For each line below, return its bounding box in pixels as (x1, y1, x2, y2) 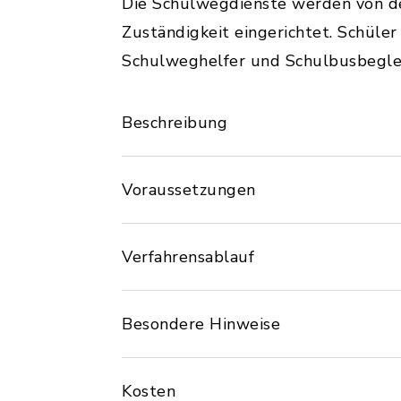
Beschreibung (122, 112, 227, 133)
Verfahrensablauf (122, 246, 254, 268)
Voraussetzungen (122, 179, 256, 200)
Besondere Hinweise (122, 313, 280, 335)
